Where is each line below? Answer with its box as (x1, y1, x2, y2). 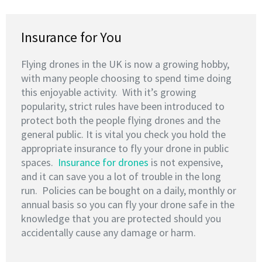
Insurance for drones (58, 156, 149, 169)
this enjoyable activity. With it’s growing (21, 85, 196, 99)
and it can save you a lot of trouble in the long (21, 170, 221, 183)
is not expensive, (149, 156, 223, 169)
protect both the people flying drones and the (21, 113, 220, 127)
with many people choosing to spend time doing (21, 71, 232, 85)
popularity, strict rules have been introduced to (21, 99, 225, 113)
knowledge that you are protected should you (21, 212, 221, 225)
